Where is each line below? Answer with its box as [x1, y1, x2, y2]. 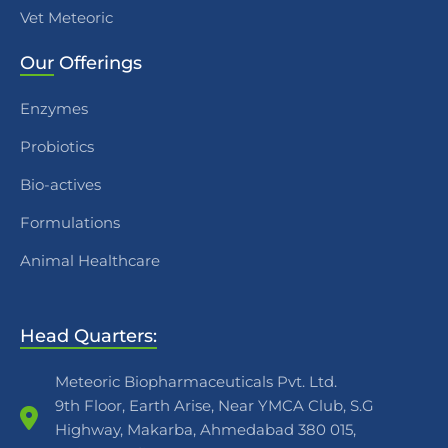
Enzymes [20, 99, 88, 119]
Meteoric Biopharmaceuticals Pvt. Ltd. [55, 372, 337, 392]
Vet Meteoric [20, 8, 113, 28]
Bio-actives [20, 175, 101, 195]
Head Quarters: [20, 325, 157, 348]
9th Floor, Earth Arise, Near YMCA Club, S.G [55, 396, 374, 416]
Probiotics [20, 137, 94, 157]
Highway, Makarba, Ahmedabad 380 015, [55, 420, 356, 440]
